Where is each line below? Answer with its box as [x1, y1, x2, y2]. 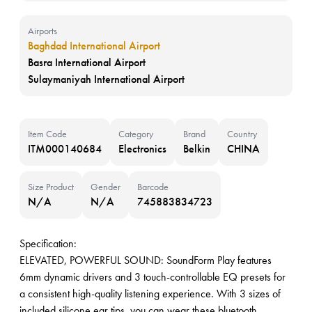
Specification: [19, 236, 77, 251]
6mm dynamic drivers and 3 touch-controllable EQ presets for [19, 270, 286, 284]
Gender [91, 180, 120, 193]
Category [118, 127, 153, 140]
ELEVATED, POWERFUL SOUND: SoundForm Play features [19, 253, 272, 267]
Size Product [28, 180, 74, 193]
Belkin [183, 141, 210, 156]
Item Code [28, 127, 67, 140]
